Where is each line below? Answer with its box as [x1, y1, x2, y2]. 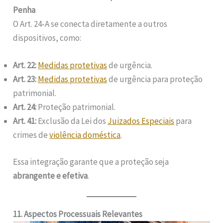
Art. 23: [13, 74, 37, 85]
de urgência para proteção [107, 74, 203, 85]
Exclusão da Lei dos [36, 115, 108, 127]
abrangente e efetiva [13, 170, 88, 181]
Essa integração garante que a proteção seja [13, 156, 169, 167]
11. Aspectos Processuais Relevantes [13, 209, 143, 220]
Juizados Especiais [108, 115, 175, 127]
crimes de [13, 129, 50, 141]
